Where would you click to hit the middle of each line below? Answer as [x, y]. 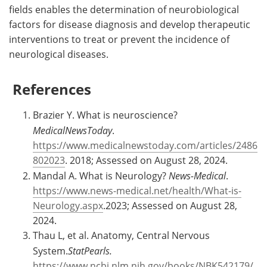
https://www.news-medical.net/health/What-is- [137, 190]
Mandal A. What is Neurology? [101, 176]
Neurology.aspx [68, 205]
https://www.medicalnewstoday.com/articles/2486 [145, 145]
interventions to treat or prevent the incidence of [119, 39]
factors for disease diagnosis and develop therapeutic [130, 24]
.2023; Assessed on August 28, [170, 205]
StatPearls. [90, 250]
